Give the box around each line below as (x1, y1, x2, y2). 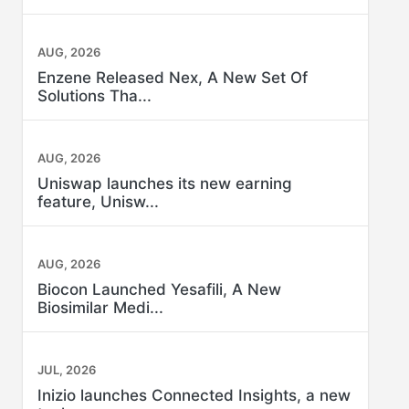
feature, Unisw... (37, 193, 159, 211)
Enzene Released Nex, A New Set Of (37, 68, 308, 87)
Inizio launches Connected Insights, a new (37, 386, 351, 404)
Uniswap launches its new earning (37, 174, 292, 193)
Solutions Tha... (37, 87, 152, 105)
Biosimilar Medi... (37, 299, 163, 317)
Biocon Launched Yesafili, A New (37, 280, 281, 299)
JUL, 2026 (37, 362, 96, 377)
